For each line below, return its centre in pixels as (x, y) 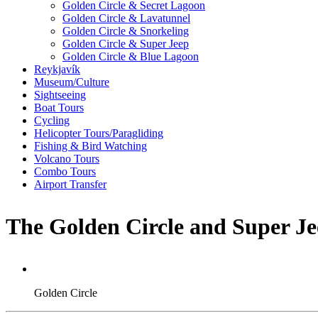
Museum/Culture (72, 82)
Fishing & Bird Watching (91, 146)
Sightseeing (60, 94)
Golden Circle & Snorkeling (126, 31)
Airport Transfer (70, 184)
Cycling (52, 120)
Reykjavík (57, 69)
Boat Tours (59, 107)
